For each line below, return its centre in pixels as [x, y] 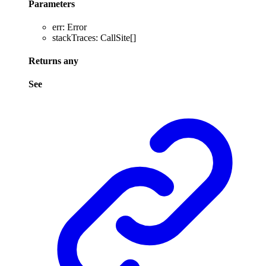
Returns [46, 61]
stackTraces [74, 37]
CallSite [115, 37]
